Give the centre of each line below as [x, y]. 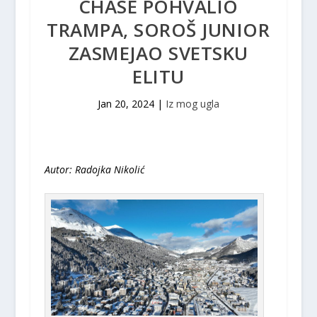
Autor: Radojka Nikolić [94, 169]
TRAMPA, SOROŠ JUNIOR [158, 29]
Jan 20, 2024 [126, 103]
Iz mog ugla [192, 103]
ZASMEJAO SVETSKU [158, 53]
